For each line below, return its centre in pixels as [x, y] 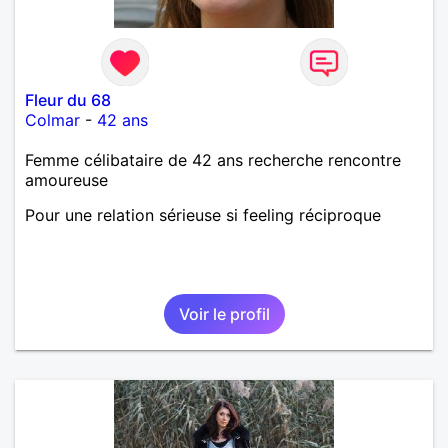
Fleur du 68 [68, 99]
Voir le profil [224, 313]
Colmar [52, 119]
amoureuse [66, 179]
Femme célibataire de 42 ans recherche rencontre [213, 159]
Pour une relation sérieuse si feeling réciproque [203, 214]
